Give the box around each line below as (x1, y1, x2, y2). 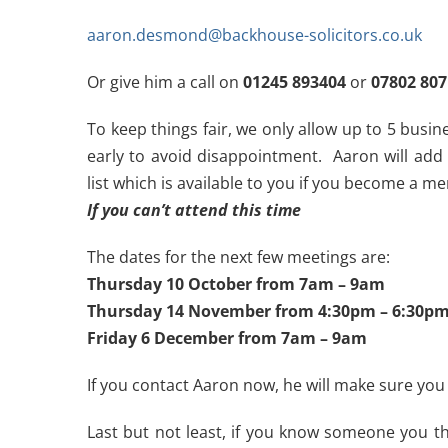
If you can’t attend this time (87, 199, 301, 221)
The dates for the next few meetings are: (87, 246, 390, 268)
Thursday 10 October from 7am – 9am (87, 273, 385, 295)
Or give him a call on (87, 71, 243, 93)
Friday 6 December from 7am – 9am (87, 327, 367, 349)
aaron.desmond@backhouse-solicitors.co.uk (87, 24, 422, 46)
